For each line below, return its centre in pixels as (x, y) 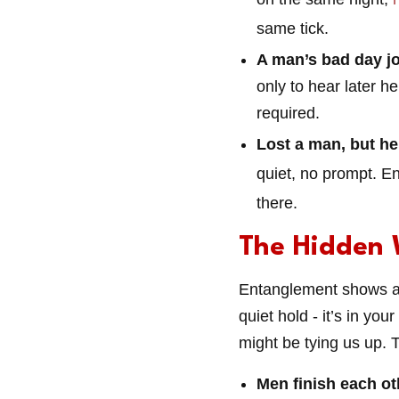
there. (277, 203)
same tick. (293, 28)
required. (288, 113)
